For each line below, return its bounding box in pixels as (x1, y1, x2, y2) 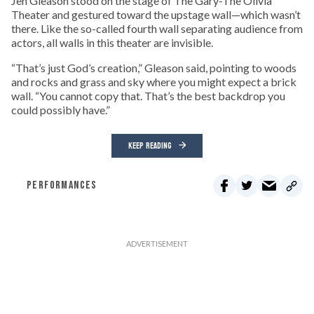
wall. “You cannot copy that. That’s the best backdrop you (11, 88, 285, 102)
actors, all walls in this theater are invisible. (11, 35, 213, 49)
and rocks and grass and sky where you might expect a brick (11, 74, 296, 88)
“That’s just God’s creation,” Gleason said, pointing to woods (11, 60, 296, 74)
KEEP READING (128, 137, 172, 153)
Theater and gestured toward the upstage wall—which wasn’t (11, 7, 301, 21)
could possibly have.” (11, 102, 110, 116)
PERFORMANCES (27, 178, 97, 192)
